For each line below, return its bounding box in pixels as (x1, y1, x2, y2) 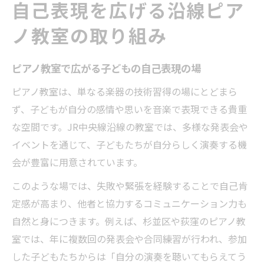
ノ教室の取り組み (12, 26, 167, 47)
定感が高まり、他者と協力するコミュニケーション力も (12, 196, 247, 210)
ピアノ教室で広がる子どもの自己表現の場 (12, 62, 201, 74)
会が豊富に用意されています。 (12, 154, 143, 169)
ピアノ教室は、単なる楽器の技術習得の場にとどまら (12, 84, 237, 98)
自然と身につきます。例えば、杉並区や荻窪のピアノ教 (12, 213, 246, 228)
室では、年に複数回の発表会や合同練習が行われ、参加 (12, 231, 247, 246)
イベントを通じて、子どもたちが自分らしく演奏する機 (12, 137, 247, 151)
